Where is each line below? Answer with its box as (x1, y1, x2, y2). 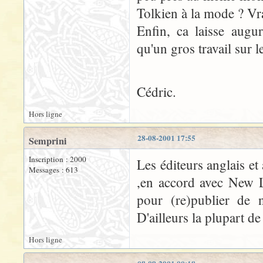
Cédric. (137, 83, 176, 100)
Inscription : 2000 (29, 154, 86, 164)
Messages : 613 (29, 164, 78, 175)
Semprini (29, 134, 67, 148)
